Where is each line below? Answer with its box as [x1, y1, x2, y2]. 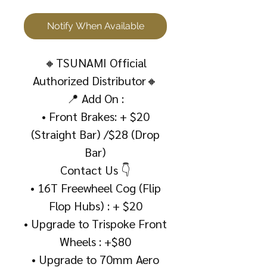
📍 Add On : [67, 90, 124, 106]
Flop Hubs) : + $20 [48, 197, 142, 213]
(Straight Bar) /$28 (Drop [31, 126, 160, 142]
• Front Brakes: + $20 [41, 108, 150, 124]
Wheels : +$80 [60, 233, 131, 249]
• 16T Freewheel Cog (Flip [30, 179, 161, 195]
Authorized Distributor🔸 [33, 72, 158, 88]
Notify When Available [46, 20, 144, 32]
